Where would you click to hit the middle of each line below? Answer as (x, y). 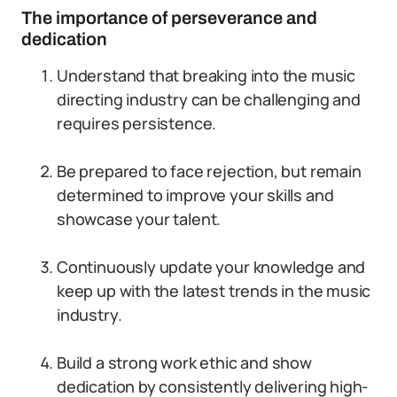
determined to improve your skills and (195, 195)
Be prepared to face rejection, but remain (209, 171)
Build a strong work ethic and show (184, 362)
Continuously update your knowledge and (211, 267)
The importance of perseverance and (169, 18)
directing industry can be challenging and (209, 99)
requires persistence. (137, 123)
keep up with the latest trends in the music (214, 291)
